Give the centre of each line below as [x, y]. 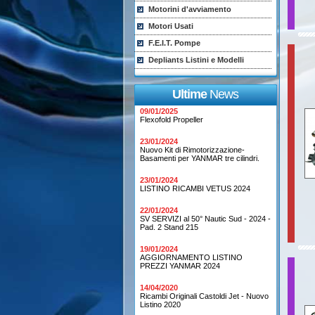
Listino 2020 [160, 304]
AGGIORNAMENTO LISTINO [191, 257]
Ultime [189, 94]
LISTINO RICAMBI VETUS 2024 [195, 188]
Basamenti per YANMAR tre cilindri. [200, 158]
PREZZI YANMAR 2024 [180, 266]
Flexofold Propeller [172, 120]
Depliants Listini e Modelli [196, 60]
